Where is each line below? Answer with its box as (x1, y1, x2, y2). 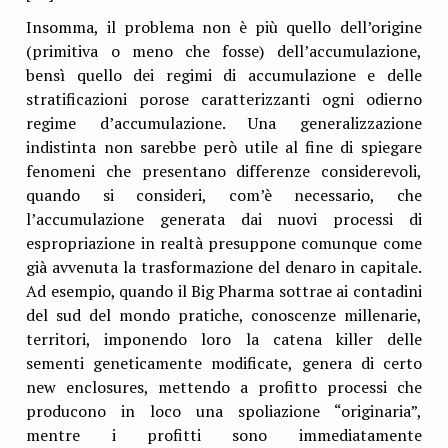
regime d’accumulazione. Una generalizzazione (26, 111, 422, 134)
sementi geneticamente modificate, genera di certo (26, 351, 422, 374)
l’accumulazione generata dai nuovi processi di (26, 207, 422, 230)
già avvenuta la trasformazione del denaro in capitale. (26, 255, 422, 278)
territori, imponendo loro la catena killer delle (26, 327, 422, 350)
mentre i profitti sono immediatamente (26, 423, 422, 446)
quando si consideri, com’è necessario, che (26, 183, 422, 206)
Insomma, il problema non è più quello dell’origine (26, 15, 422, 38)
